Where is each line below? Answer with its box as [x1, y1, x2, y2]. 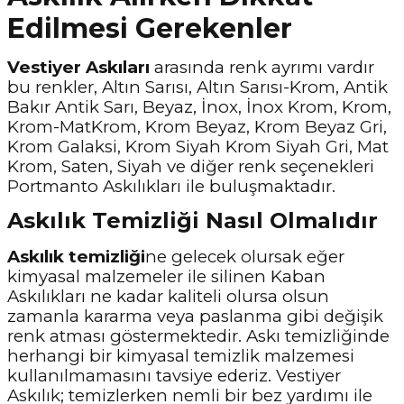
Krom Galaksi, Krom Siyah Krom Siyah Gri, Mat [7, 136, 389, 157]
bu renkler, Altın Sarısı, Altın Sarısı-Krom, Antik [7, 77, 388, 97]
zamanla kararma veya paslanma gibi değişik [7, 306, 383, 326]
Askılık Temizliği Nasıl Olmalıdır [7, 207, 378, 234]
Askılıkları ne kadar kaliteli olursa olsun [7, 286, 329, 307]
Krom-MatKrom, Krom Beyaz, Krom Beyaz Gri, [7, 116, 387, 137]
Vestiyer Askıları [7, 57, 150, 78]
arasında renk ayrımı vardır [150, 57, 374, 78]
